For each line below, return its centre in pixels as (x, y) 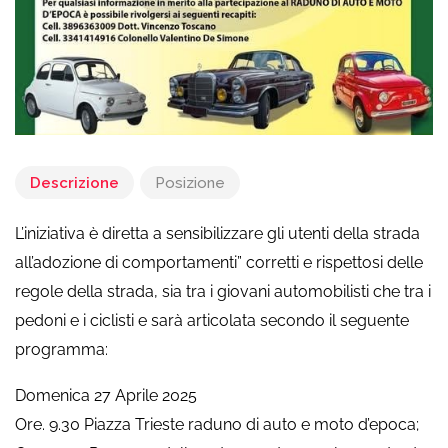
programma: (61, 350)
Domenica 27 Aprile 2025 (106, 396)
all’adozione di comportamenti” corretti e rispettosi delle (219, 263)
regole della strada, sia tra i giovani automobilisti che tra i (223, 292)
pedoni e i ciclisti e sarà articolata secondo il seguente (212, 321)
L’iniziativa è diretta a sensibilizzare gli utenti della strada (217, 234)
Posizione (190, 183)
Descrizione (74, 183)
